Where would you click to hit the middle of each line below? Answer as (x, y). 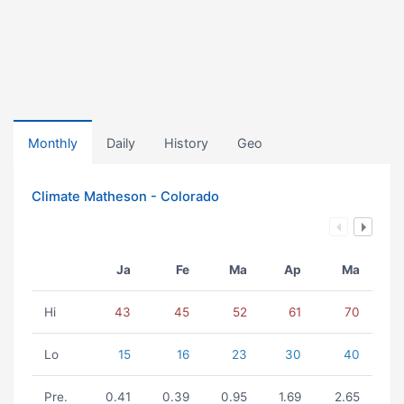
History (186, 143)
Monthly (53, 143)
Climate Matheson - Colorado (125, 197)
